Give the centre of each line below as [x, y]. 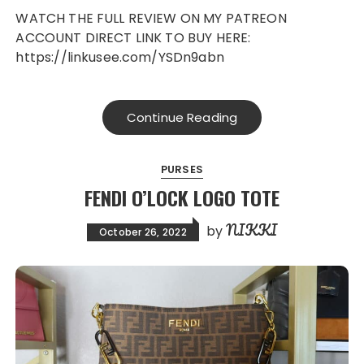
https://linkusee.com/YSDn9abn [120, 57]
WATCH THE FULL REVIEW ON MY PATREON [22, 18]
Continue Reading [182, 117]
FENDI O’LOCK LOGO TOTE [182, 197]
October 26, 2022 [143, 232]
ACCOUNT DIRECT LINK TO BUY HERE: [133, 37]
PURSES [182, 169]
